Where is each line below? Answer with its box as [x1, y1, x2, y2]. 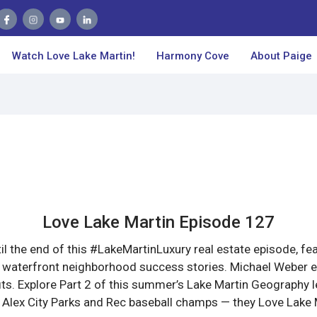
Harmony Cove [156, 50, 229, 62]
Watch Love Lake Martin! [12, 50, 135, 62]
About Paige [250, 50, 312, 62]
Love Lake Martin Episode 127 [42, 212, 275, 232]
